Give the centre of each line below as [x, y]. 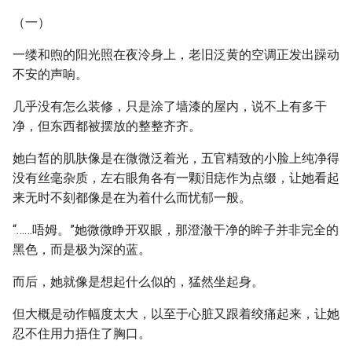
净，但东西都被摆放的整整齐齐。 [107, 126]
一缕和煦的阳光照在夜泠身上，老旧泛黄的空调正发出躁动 [176, 55]
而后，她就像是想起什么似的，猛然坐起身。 [138, 282]
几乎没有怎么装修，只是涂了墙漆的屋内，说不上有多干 [170, 106]
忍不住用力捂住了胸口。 [82, 334]
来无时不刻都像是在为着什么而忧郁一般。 [132, 198]
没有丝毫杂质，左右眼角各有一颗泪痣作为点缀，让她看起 [176, 178]
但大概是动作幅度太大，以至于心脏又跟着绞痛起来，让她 [176, 314]
